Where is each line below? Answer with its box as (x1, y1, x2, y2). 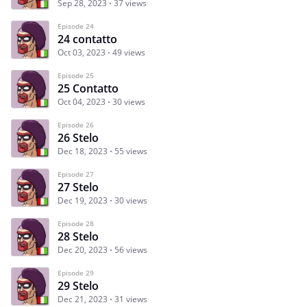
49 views (112, 46, 145, 58)
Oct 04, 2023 (58, 95, 106, 108)
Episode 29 (58, 267, 94, 278)
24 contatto (58, 31, 117, 47)
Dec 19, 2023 (58, 194, 108, 206)
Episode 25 (58, 70, 94, 80)
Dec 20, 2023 (58, 243, 108, 256)
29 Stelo (58, 278, 99, 293)
